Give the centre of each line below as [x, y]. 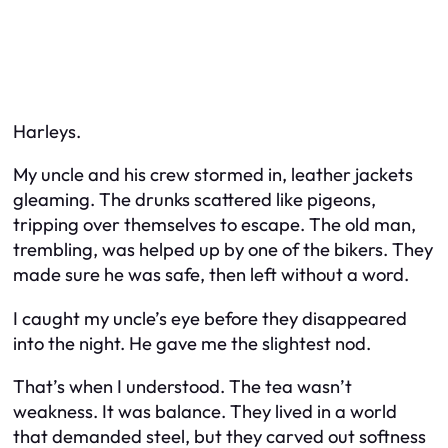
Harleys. [47, 131]
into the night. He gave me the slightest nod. [192, 343]
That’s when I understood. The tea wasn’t [182, 386]
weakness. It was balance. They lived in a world [205, 411]
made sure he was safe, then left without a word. [211, 275]
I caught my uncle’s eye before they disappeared [210, 318]
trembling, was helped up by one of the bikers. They [223, 250]
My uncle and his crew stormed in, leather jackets [213, 175]
